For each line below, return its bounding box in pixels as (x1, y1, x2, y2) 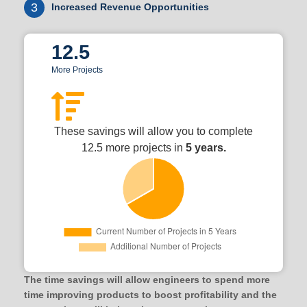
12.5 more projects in (81, 142, 186, 153)
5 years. (185, 142, 226, 153)
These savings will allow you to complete (54, 125, 253, 137)
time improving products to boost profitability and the (24, 289, 277, 300)
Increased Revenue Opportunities (51, 1, 209, 12)
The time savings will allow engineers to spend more (24, 274, 270, 285)
